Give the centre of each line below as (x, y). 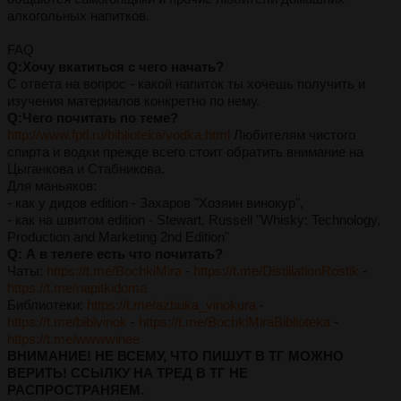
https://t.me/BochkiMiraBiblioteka (235, 321)
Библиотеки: (47, 304)
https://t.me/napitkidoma (77, 287)
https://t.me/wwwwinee (73, 338)
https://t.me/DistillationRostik (276, 270)
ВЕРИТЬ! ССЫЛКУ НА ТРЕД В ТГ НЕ (128, 372)
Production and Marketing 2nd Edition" (118, 236)
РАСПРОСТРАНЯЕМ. (76, 389)
